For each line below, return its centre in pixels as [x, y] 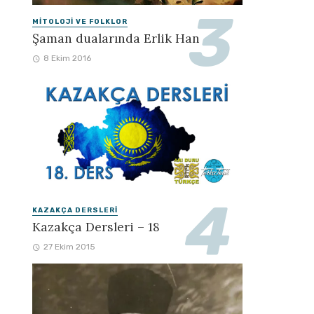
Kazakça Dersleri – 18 [96, 227]
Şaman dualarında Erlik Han [116, 39]
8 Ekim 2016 [67, 59]
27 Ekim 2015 [69, 247]
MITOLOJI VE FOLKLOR [80, 21]
